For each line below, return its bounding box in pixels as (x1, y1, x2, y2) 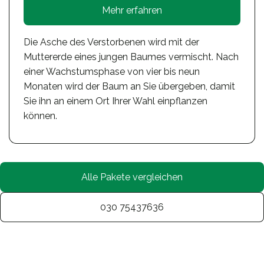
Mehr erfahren (102, 5, 162, 16)
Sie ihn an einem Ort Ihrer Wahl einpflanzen (24, 95, 207, 107)
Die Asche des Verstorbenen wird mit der (24, 37, 199, 48)
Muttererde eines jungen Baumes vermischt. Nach (24, 51, 239, 63)
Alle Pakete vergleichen (81, 171, 183, 183)
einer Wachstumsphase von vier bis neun (24, 66, 200, 78)
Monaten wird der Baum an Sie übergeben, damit (24, 81, 235, 93)
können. (24, 110, 57, 122)
